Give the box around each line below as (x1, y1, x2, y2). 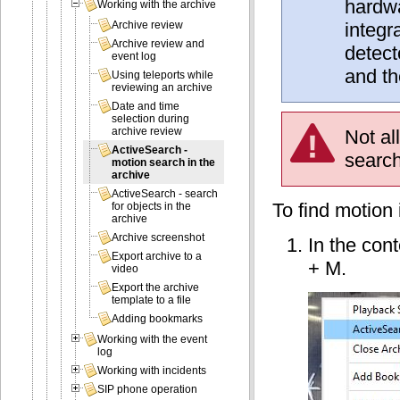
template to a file (112, 294, 192, 307)
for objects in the (112, 200, 192, 213)
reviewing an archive (112, 81, 213, 95)
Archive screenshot (112, 231, 205, 245)
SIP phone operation (97, 383, 198, 396)
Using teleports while (112, 69, 214, 82)
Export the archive (112, 281, 200, 295)
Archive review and (112, 37, 205, 51)
